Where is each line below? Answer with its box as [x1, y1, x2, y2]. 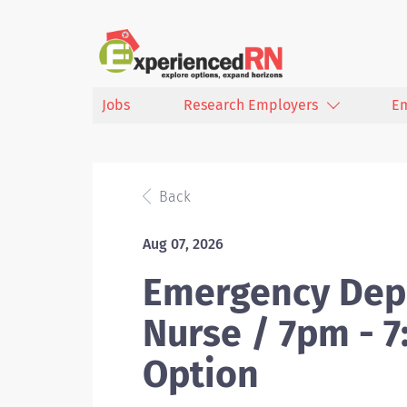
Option [143, 352, 259, 397]
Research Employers [184, 96, 318, 114]
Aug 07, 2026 [143, 235, 223, 253]
